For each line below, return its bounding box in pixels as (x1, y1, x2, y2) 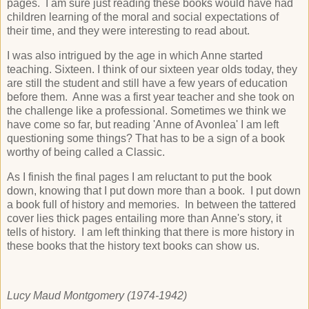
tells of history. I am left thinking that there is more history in (7, 226, 295, 238)
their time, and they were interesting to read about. (7, 25, 255, 37)
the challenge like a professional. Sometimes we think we (7, 105, 286, 117)
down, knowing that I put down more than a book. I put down (7, 184, 301, 197)
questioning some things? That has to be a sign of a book (7, 132, 285, 145)
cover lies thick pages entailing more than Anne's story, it (7, 212, 281, 224)
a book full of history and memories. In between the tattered (7, 198, 296, 210)
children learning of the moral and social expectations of (7, 11, 279, 23)
